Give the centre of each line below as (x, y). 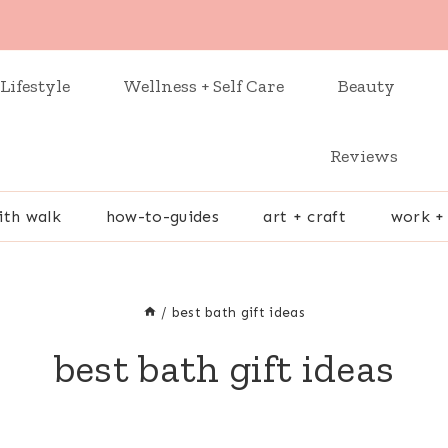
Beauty (366, 86)
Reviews (364, 156)
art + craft (304, 216)
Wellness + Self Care (204, 86)
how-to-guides (162, 216)
